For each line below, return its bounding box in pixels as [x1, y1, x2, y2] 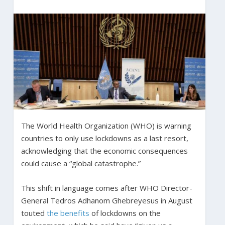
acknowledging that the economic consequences [21, 145, 188, 156]
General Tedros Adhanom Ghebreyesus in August [21, 195, 192, 205]
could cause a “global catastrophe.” [21, 158, 141, 168]
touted [21, 207, 47, 218]
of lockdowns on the [89, 207, 161, 218]
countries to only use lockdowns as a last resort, [21, 133, 188, 143]
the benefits [46, 207, 89, 218]
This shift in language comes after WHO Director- [21, 182, 192, 193]
